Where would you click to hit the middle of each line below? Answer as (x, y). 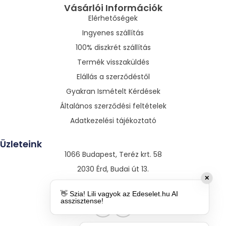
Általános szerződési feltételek (113, 106)
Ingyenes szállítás (113, 33)
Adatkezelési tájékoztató (113, 121)
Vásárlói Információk (113, 8)
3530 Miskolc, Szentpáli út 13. (113, 184)
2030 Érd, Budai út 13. (113, 169)
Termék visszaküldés (113, 62)
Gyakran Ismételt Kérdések (113, 92)
